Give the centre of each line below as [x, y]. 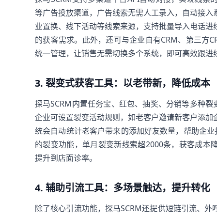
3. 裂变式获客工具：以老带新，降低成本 [123, 83]
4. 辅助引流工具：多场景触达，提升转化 [123, 188]
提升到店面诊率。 [66, 158]
